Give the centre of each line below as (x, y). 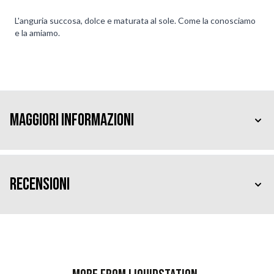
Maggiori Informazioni (72, 120)
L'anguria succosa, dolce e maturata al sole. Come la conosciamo (135, 20)
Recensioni (40, 184)
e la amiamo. (37, 32)
